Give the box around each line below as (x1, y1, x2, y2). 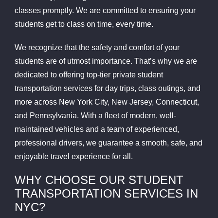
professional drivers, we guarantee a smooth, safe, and (14, 139, 202, 147)
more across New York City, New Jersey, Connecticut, (14, 98, 199, 107)
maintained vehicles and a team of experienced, (14, 125, 179, 134)
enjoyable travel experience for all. (14, 152, 133, 161)
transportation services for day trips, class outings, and (14, 84, 200, 93)
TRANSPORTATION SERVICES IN (14, 187, 198, 200)
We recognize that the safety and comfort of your (14, 43, 180, 52)
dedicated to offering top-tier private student (14, 71, 163, 79)
